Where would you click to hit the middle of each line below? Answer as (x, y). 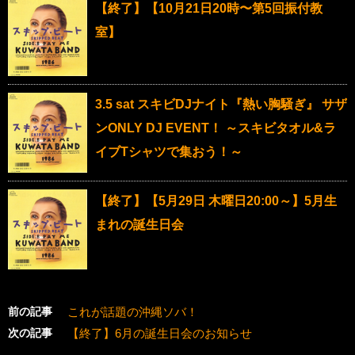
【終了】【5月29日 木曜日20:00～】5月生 (216, 200)
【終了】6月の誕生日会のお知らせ (160, 333)
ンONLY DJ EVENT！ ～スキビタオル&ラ (216, 128)
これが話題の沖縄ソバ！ (133, 311)
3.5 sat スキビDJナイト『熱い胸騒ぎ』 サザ (221, 105)
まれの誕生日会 (139, 224)
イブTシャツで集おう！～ (169, 152)
